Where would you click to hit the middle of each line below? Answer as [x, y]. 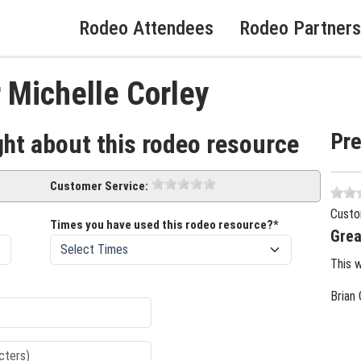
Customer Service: [99, 187]
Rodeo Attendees [146, 28]
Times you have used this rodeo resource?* [164, 225]
